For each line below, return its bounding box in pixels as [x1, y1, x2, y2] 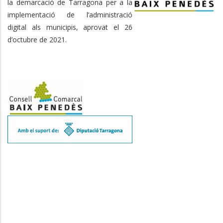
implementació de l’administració [7, 9, 132, 19]
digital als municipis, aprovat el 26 [7, 22, 132, 32]
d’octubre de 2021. [7, 34, 67, 44]
